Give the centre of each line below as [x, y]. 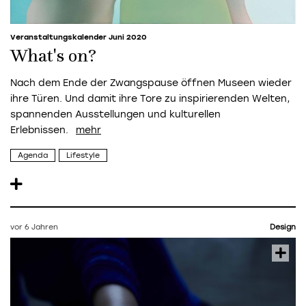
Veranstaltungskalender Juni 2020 [79, 38]
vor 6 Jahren [34, 227]
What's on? [53, 57]
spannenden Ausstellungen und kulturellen [115, 115]
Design [283, 227]
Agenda [33, 155]
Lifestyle [83, 155]
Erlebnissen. [41, 130]
